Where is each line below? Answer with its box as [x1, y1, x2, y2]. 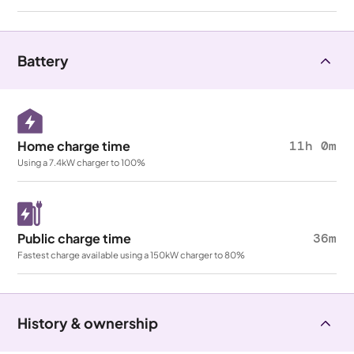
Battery [17, 51, 70, 70]
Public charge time [17, 230, 132, 247]
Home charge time [17, 137, 131, 154]
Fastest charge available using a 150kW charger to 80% [17, 249, 246, 260]
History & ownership [17, 314, 159, 332]
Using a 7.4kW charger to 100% [17, 156, 146, 168]
